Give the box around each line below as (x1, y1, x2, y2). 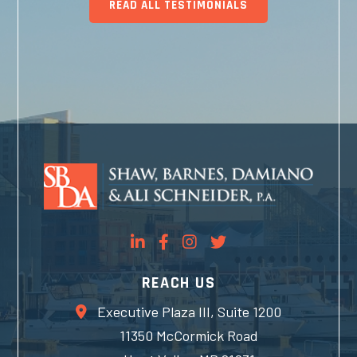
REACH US (141, 273, 216, 294)
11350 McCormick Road (120, 326, 259, 344)
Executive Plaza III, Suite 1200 (96, 302, 281, 320)
